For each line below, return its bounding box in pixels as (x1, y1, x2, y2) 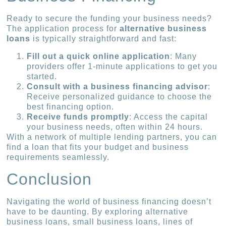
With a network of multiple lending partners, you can (7, 132, 217, 141)
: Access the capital (129, 112, 208, 121)
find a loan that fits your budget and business (7, 142, 189, 151)
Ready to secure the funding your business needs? (7, 14, 212, 23)
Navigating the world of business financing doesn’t (7, 197, 212, 206)
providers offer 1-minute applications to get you (27, 62, 218, 71)
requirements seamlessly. (7, 152, 110, 161)
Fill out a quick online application (27, 51, 171, 61)
